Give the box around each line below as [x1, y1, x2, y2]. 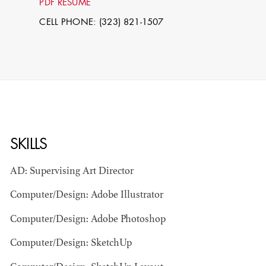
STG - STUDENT [28, 198, 91, 208]
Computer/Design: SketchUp [9, 239, 132, 249]
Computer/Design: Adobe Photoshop [9, 214, 166, 224]
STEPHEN [28, 151, 70, 160]
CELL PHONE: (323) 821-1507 [39, 18, 164, 27]
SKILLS [9, 138, 47, 153]
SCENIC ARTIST [28, 210, 92, 220]
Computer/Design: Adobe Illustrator [9, 191, 163, 201]
